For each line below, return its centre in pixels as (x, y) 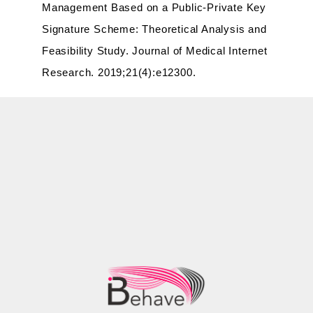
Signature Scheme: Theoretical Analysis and (154, 29)
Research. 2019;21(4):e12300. (121, 72)
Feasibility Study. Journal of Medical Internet (155, 50)
